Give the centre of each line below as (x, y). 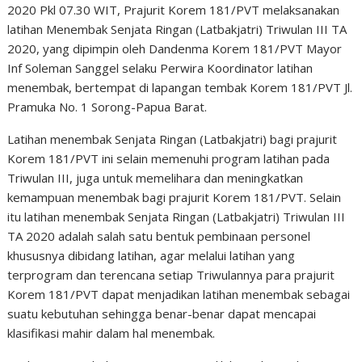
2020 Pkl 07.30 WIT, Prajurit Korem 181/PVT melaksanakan (174, 10)
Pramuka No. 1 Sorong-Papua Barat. (107, 107)
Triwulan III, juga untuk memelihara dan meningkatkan (156, 178)
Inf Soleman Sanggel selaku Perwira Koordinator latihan (160, 68)
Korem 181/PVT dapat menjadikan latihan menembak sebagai (179, 294)
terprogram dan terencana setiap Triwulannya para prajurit (171, 275)
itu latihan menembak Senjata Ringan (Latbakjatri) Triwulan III (177, 217)
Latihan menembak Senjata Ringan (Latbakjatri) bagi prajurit (173, 139)
